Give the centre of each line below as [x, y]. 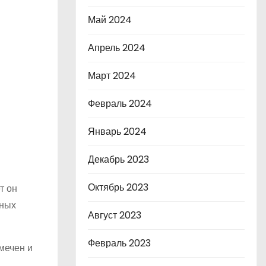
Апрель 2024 [117, 48]
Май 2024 [110, 20]
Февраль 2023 [119, 243]
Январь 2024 [117, 132]
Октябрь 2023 [118, 187]
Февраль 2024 [120, 104]
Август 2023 [115, 215]
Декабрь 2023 [118, 159]
